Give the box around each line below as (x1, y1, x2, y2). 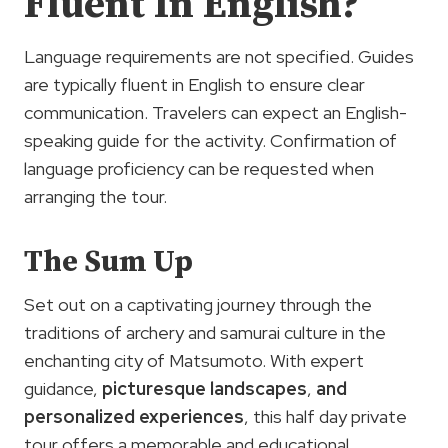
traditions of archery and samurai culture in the (24, 321, 386, 344)
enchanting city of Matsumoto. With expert (24, 349, 364, 372)
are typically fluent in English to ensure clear (24, 73, 365, 96)
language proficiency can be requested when (24, 157, 374, 180)
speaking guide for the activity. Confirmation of (24, 129, 397, 152)
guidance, (24, 377, 102, 400)
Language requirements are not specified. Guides (24, 45, 414, 68)
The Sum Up (24, 243, 193, 281)
